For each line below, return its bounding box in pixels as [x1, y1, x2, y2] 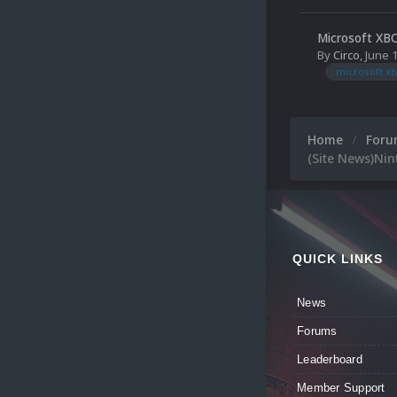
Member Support [297, 381, 385, 395]
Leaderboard [297, 353, 362, 367]
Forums [297, 324, 338, 339]
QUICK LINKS [292, 252, 383, 267]
